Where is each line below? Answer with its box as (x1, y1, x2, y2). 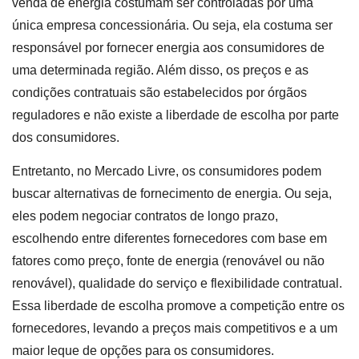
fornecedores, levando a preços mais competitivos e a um (12, 321, 337, 336)
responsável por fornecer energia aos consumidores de (12, 40, 325, 54)
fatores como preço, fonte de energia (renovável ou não (12, 254, 325, 268)
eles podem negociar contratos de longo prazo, (12, 209, 278, 224)
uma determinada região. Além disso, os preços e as (12, 63, 309, 77)
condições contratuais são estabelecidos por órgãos (12, 85, 307, 99)
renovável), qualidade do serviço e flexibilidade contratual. (12, 276, 342, 291)
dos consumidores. (12, 130, 123, 144)
